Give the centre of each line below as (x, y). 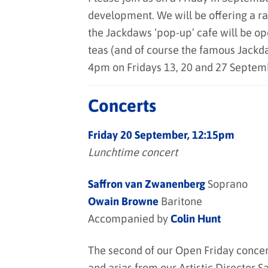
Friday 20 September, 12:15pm (161, 135)
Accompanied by (129, 219)
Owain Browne (124, 202)
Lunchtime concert (133, 153)
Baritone (182, 202)
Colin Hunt (196, 219)
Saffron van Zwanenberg (148, 184)
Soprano (228, 184)
